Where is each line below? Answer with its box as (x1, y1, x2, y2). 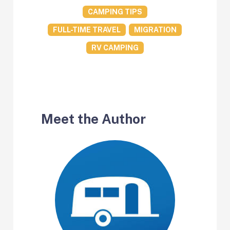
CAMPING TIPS (87, 7, 142, 16)
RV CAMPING (91, 43, 139, 52)
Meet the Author (41, 111, 146, 127)
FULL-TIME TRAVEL (53, 25, 121, 34)
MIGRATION (134, 25, 177, 34)
